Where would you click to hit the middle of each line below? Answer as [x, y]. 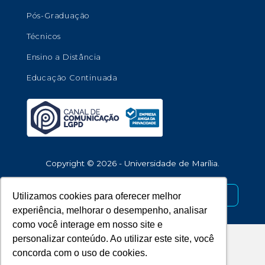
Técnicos [44, 37]
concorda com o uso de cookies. [80, 253]
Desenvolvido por [123, 195]
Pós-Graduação [58, 16]
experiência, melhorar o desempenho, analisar [110, 211]
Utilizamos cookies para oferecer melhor [97, 196]
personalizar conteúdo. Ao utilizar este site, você [114, 239]
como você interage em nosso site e [88, 225]
